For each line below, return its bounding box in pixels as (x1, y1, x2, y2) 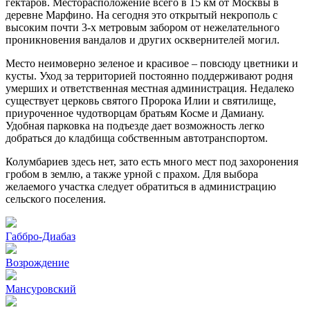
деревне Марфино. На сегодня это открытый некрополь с (6, 9, 277, 21)
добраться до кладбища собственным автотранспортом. (6, 132, 268, 145)
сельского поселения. (6, 193, 106, 206)
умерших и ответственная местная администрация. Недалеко (6, 82, 294, 95)
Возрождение (6, 257, 69, 269)
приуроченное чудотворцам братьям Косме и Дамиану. (6, 107, 264, 120)
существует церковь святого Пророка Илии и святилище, (6, 95, 276, 107)
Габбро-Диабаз (6, 230, 75, 243)
